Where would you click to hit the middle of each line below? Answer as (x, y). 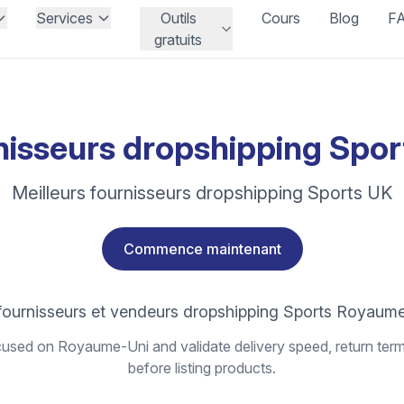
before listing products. (202, 368)
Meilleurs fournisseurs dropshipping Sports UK (202, 193)
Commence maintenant (202, 249)
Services (65, 18)
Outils (178, 18)
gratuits (179, 40)
